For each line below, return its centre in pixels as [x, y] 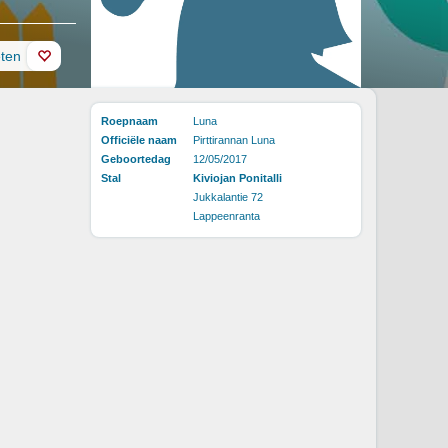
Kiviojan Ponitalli [237, 177]
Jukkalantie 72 [228, 196]
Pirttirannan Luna [234, 139]
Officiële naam [139, 139]
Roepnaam [129, 120]
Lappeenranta [226, 215]
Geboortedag [136, 158]
